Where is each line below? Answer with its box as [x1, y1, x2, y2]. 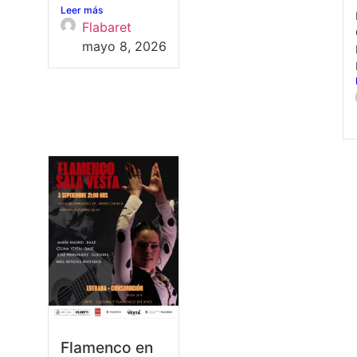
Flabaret [81, 18, 131, 35]
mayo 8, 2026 [81, 37, 167, 54]
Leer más [61, 3, 103, 16]
